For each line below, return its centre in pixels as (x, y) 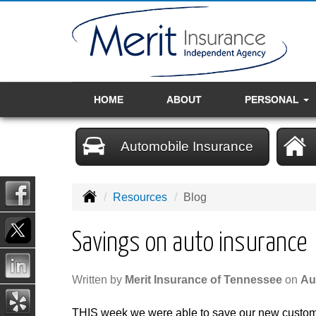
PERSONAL (273, 99)
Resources (140, 197)
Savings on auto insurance (189, 244)
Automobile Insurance (187, 146)
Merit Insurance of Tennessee (203, 280)
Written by (98, 280)
